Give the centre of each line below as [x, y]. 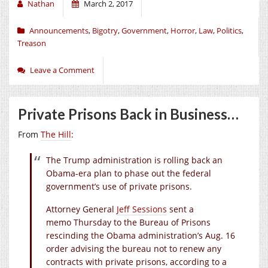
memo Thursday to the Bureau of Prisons [128, 222]
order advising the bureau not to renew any [134, 248]
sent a [180, 209]
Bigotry [105, 30]
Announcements [59, 30]
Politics [229, 30]
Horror [183, 30]
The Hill [56, 134]
